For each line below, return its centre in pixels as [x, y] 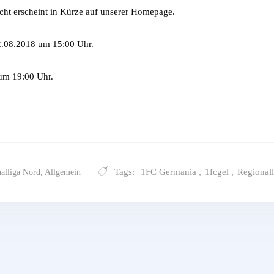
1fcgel [217, 172]
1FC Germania [168, 172]
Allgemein [63, 172]
